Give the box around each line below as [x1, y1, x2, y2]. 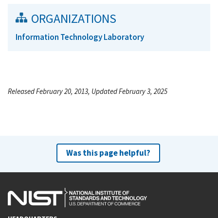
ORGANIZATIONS [31, 10, 116, 26]
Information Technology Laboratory [16, 31, 144, 42]
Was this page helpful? [66, 147, 150, 158]
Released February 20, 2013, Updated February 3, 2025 [8, 86, 167, 96]
